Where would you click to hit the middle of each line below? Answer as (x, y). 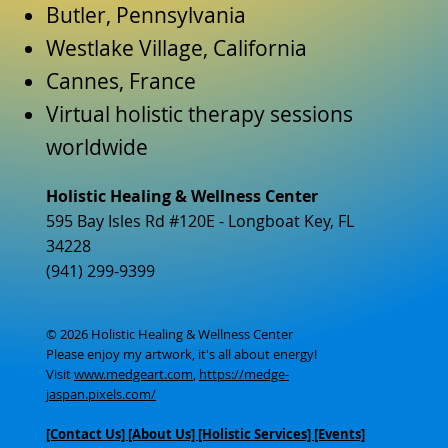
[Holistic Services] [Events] (281, 433)
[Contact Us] (86, 433)
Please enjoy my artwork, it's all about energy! (181, 353)
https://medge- (243, 373)
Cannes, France (120, 80)
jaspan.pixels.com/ (100, 393)
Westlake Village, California (176, 47)
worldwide (96, 146)
